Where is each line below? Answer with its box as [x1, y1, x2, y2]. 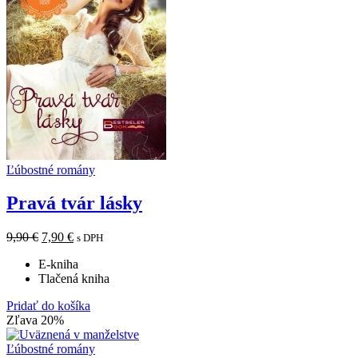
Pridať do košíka [6, 299, 90, 313]
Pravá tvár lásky [6, 193, 142, 214]
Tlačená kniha [38, 272, 109, 286]
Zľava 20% [6, 313, 64, 328]
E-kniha [38, 257, 78, 272]
